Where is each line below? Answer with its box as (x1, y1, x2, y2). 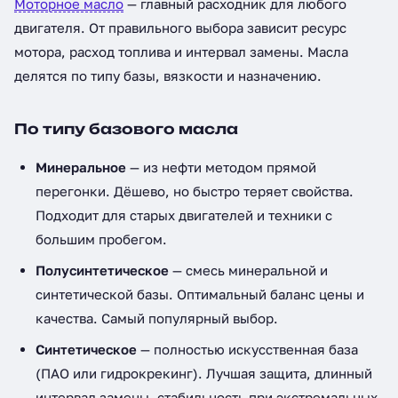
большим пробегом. (36, 231, 167, 247)
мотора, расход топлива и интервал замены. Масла (14, 44, 348, 60)
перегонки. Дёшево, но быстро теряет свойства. (36, 183, 354, 199)
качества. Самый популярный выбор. (36, 310, 278, 326)
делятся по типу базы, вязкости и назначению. (14, 68, 322, 84)
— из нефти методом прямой (126, 159, 316, 175)
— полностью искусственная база (137, 341, 358, 357)
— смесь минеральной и (169, 262, 328, 278)
